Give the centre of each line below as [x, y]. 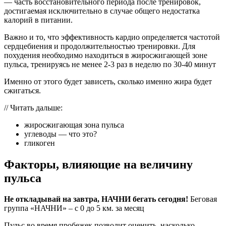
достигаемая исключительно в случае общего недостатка [102, 11]
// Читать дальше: [33, 107]
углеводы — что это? [61, 134]
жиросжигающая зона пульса [74, 125]
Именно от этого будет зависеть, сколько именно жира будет [108, 81]
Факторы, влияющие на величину [98, 164]
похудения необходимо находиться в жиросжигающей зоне [106, 55]
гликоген [40, 143]
